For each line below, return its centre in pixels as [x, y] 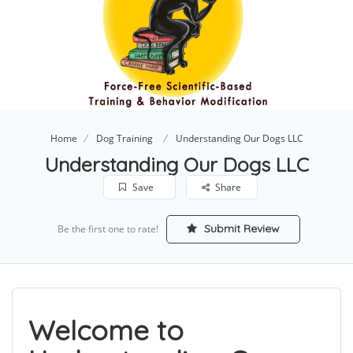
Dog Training [124, 139]
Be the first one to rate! [108, 229]
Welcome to [106, 331]
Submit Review [240, 229]
